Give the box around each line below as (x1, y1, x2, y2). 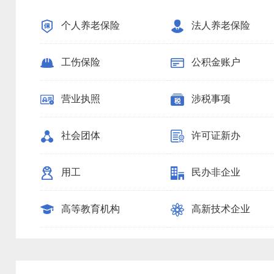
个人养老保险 (61, 20, 120, 31)
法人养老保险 (191, 20, 251, 31)
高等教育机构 (61, 204, 120, 214)
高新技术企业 (191, 204, 251, 214)
